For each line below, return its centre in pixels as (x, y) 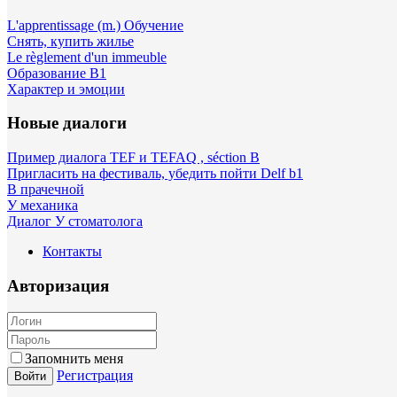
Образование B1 (57, 73)
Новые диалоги (67, 123)
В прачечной (46, 189)
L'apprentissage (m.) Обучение (95, 25)
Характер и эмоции (66, 89)
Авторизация (58, 285)
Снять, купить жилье (70, 41)
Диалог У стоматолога (75, 221)
